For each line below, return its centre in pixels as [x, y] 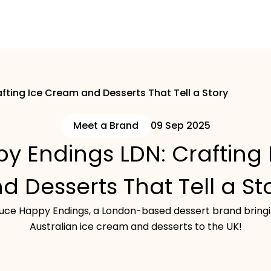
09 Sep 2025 [180, 126]
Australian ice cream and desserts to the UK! [135, 227]
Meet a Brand [106, 126]
